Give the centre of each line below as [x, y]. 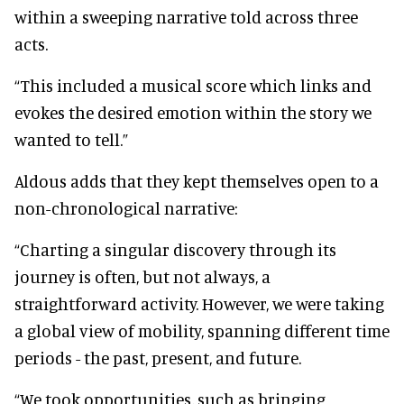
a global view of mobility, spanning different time [202, 330]
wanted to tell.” [71, 139]
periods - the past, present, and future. [158, 357]
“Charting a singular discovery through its [175, 249]
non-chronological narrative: [126, 207]
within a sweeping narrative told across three [186, 16]
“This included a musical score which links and [193, 85]
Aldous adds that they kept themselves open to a [197, 180]
